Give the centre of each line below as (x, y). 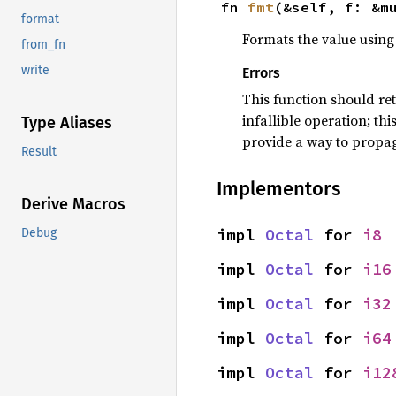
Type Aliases (67, 123)
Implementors (278, 189)
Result (39, 152)
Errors (261, 73)
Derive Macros (73, 205)
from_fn (43, 45)
